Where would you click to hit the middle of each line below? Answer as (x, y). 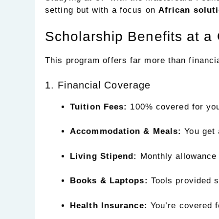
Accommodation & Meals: (126, 131)
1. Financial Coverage (98, 85)
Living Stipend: (104, 156)
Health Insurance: (109, 205)
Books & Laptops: (109, 181)
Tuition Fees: (99, 107)
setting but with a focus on (102, 10)
